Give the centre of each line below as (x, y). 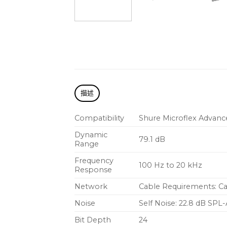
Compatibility (99, 118)
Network (91, 187)
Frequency (94, 161)
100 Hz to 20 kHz (171, 165)
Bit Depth (93, 220)
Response (93, 170)
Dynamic (91, 135)
